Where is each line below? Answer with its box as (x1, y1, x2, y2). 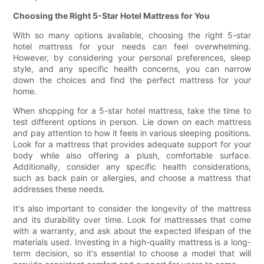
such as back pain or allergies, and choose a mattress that (13, 173, 251, 183)
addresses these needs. (13, 184, 105, 194)
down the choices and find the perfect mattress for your (13, 75, 251, 85)
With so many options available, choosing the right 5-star (13, 30, 251, 41)
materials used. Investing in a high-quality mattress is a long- (13, 237, 251, 247)
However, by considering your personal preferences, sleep (13, 52, 251, 63)
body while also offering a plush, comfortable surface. (13, 150, 251, 161)
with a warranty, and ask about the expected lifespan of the (13, 226, 251, 236)
